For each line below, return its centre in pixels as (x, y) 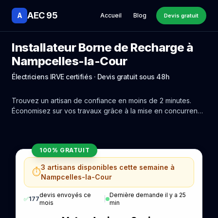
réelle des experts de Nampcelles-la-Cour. (80, 121)
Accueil (111, 15)
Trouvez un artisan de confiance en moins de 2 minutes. (101, 100)
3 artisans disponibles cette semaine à (108, 167)
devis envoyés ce (65, 195)
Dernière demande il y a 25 (147, 195)
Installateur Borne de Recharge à (103, 47)
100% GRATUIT (65, 150)
